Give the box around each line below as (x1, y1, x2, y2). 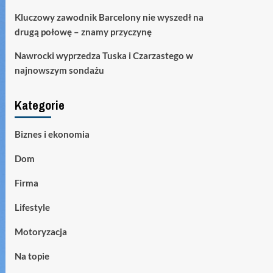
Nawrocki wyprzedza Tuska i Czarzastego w (14, 49, 193, 61)
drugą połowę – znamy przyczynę (14, 26, 152, 37)
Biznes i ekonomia (14, 128, 90, 140)
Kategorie (14, 96, 65, 113)
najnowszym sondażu (14, 64, 104, 76)
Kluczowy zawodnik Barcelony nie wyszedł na (14, 11, 204, 23)
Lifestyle (14, 201, 50, 213)
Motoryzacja (14, 225, 67, 237)
